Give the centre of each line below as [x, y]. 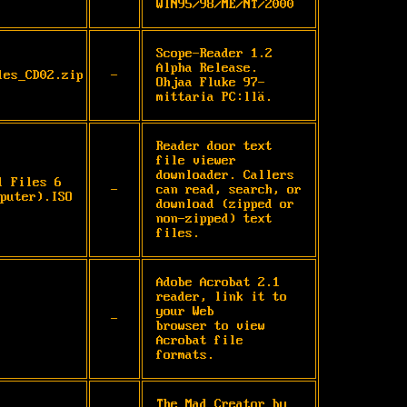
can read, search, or [229, 189]
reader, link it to [222, 297]
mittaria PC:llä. [214, 97]
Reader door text [214, 146]
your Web [185, 311]
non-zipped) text [214, 218]
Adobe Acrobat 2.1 [218, 282]
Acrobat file [200, 340]
